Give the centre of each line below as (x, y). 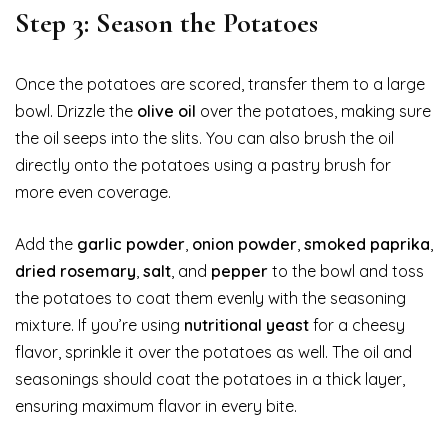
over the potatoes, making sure (313, 110)
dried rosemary (75, 270)
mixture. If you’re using (99, 324)
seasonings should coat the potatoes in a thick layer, (210, 378)
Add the (46, 243)
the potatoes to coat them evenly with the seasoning (210, 297)
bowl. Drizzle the (76, 110)
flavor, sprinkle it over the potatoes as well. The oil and (213, 351)
